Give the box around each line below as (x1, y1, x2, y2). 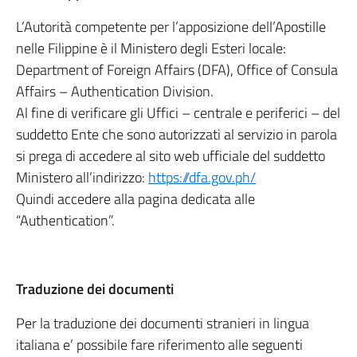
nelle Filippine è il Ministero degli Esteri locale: (16, 37, 286, 59)
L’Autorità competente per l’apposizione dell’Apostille (16, 16, 326, 37)
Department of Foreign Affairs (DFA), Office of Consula (16, 59, 338, 80)
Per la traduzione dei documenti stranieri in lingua (16, 312, 309, 334)
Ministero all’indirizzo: (16, 167, 148, 188)
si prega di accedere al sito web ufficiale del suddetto (16, 145, 325, 167)
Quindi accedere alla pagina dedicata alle (16, 188, 255, 210)
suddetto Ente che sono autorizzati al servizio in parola (16, 124, 337, 145)
